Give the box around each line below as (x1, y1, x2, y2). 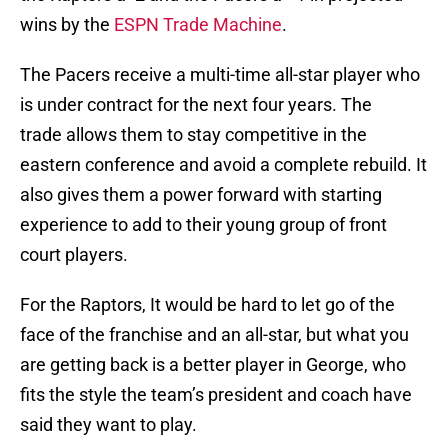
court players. (20, 243, 128, 265)
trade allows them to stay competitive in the (20, 123, 367, 145)
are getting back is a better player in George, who (20, 353, 406, 375)
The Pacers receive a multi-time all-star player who (20, 63, 420, 85)
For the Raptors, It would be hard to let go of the (20, 293, 395, 315)
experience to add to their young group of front (20, 213, 387, 235)
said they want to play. (20, 413, 197, 435)
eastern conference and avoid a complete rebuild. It (20, 153, 427, 175)
